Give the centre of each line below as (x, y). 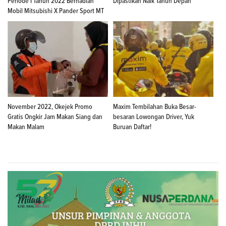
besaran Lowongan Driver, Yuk (154, 117)
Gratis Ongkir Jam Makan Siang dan (55, 117)
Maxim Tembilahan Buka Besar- (155, 107)
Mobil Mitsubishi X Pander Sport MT (56, 11)
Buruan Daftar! (132, 127)
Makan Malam (26, 127)
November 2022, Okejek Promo (50, 107)
